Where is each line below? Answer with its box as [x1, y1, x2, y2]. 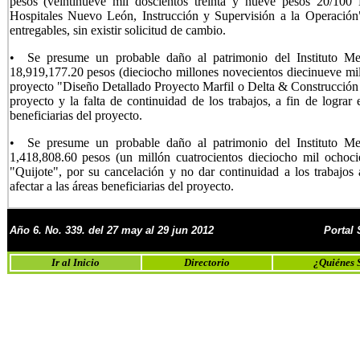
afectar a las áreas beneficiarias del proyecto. [9, 178, 234, 193]
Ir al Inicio [51, 256, 100, 268]
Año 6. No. [9, 224, 62, 236]
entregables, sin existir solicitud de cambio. [9, 22, 226, 37]
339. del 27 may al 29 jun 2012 [64, 224, 214, 236]
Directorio [183, 256, 230, 268]
